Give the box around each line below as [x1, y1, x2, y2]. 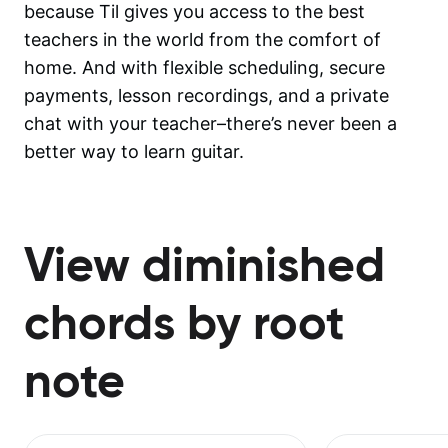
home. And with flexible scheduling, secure [24, 56, 385, 78]
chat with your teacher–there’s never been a [24, 112, 397, 134]
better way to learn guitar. [24, 140, 244, 162]
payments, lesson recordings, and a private [24, 84, 389, 106]
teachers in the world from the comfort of [24, 28, 381, 50]
